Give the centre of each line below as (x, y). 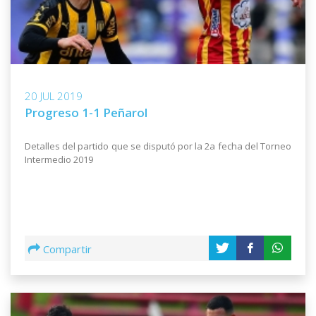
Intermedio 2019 (59, 160)
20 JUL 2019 (54, 96)
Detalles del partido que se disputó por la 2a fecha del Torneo (158, 146)
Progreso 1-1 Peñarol (86, 113)
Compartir (67, 249)
